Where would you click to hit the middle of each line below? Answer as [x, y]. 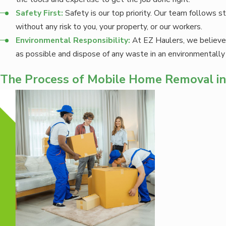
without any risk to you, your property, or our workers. [109, 27]
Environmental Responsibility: [73, 40]
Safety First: [40, 13]
